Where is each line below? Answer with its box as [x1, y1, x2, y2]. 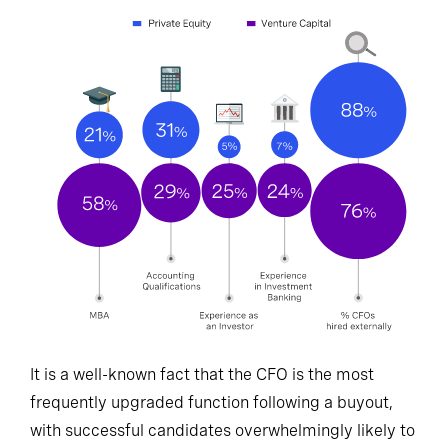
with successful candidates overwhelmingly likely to [30, 421, 415, 441]
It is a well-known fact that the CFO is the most [30, 365, 374, 385]
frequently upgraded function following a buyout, [30, 393, 392, 413]
